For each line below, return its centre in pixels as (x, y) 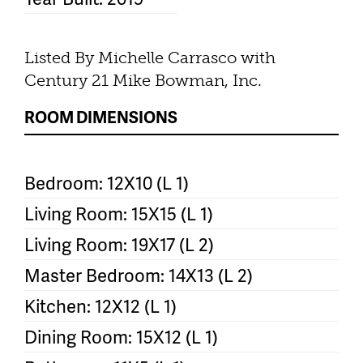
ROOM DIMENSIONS (101, 116)
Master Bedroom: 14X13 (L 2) (139, 275)
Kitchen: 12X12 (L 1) (100, 305)
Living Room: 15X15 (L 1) (119, 213)
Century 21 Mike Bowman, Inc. (143, 80)
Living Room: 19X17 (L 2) (119, 244)
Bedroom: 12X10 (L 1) (107, 182)
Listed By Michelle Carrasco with (150, 57)
